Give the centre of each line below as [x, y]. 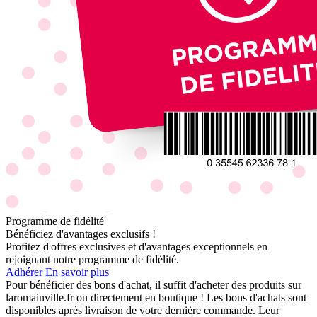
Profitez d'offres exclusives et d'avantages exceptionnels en [137, 247]
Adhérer [24, 272]
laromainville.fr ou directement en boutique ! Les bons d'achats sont [156, 298]
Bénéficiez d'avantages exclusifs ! [81, 234]
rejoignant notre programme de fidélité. [92, 260]
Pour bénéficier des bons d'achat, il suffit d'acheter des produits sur [154, 285]
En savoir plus [77, 272]
